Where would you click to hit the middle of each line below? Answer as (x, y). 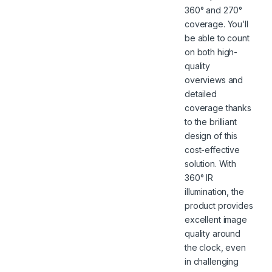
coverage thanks (218, 107)
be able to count (217, 38)
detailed (201, 93)
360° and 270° (214, 10)
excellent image (216, 219)
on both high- (211, 52)
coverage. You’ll (216, 24)
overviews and (214, 80)
